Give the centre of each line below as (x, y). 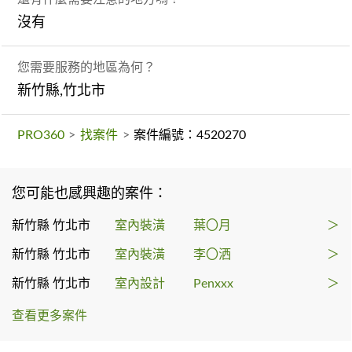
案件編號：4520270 (190, 135)
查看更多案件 (49, 315)
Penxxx (213, 283)
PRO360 (41, 135)
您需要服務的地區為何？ (87, 67)
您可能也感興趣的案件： (90, 194)
